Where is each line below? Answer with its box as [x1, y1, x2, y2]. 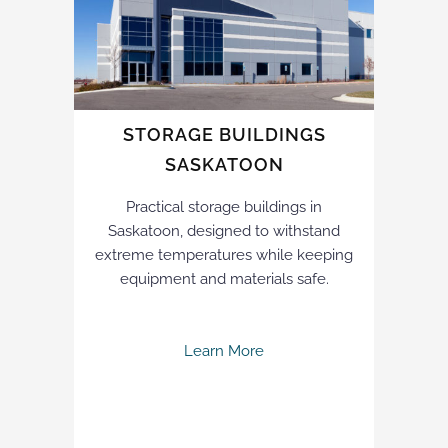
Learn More [184, 341, 264, 360]
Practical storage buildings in [126, 197, 322, 216]
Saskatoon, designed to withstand [108, 221, 340, 240]
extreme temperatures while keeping [95, 245, 353, 264]
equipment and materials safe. [119, 269, 329, 288]
